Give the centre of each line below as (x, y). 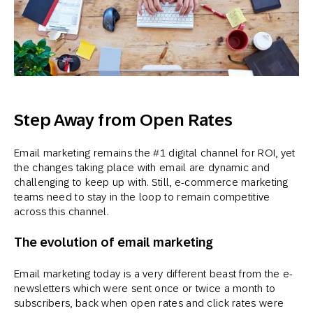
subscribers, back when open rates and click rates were (149, 303)
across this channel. (61, 211)
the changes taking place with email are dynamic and (142, 167)
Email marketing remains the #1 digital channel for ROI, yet (155, 153)
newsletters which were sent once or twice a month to (145, 288)
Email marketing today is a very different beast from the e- (154, 274)
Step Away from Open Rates (124, 120)
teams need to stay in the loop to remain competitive (142, 197)
